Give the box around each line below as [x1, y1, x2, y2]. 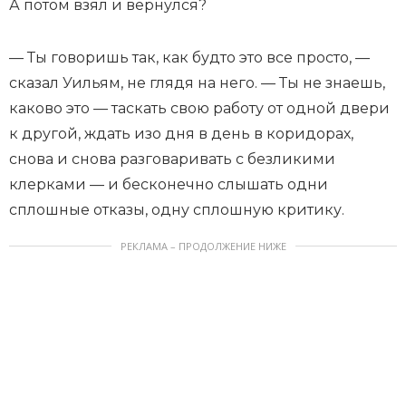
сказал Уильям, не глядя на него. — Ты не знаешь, [9, 74, 385, 92]
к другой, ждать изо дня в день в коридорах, [9, 125, 353, 143]
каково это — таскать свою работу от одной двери [9, 100, 390, 118]
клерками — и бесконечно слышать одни [9, 176, 328, 194]
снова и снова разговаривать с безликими [9, 150, 335, 169]
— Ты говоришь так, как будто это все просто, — [9, 49, 370, 67]
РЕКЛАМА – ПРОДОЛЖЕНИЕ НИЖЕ [120, 239, 286, 254]
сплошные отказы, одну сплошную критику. [9, 201, 344, 219]
